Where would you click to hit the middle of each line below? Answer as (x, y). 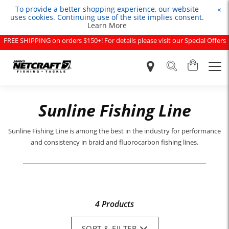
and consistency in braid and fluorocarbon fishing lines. (114, 142)
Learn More (107, 25)
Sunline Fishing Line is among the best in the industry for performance (114, 131)
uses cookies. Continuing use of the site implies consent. (107, 17)
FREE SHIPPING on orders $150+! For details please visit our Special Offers (114, 40)
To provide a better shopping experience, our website (107, 9)
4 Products (114, 204)
